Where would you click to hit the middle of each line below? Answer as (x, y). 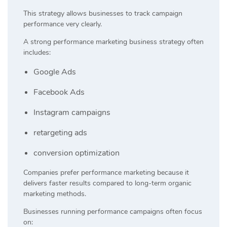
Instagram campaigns (72, 112)
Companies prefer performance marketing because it (106, 172)
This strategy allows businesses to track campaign (103, 13)
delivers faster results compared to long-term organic (107, 183)
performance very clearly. (63, 24)
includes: (37, 52)
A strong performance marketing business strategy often (113, 42)
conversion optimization (77, 153)
